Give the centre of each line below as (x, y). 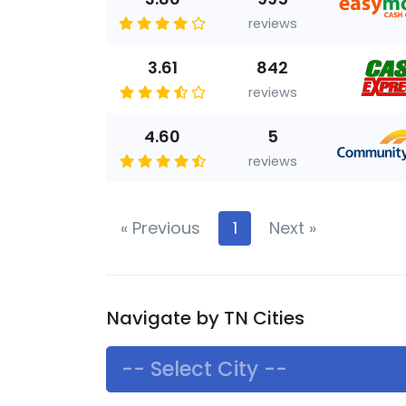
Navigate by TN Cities (205, 318)
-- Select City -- (204, 369)
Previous (164, 228)
